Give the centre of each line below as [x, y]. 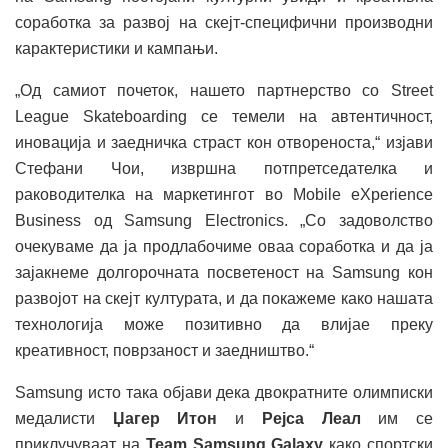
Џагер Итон [165, 419]
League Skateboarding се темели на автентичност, [224, 117]
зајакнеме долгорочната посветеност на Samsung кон [224, 273]
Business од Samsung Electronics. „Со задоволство [224, 221]
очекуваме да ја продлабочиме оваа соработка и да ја [224, 247]
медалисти [64, 419]
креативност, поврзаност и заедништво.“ [164, 351]
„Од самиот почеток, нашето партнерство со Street [224, 91]
